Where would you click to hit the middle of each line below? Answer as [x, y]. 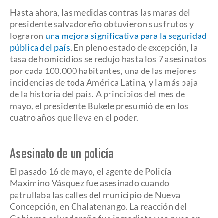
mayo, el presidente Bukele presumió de [88, 106]
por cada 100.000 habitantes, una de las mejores [103, 71]
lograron [27, 36]
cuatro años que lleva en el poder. [74, 117]
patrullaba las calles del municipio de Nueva [95, 195]
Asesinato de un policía [62, 155]
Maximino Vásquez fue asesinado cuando [90, 183]
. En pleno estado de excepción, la [134, 47]
